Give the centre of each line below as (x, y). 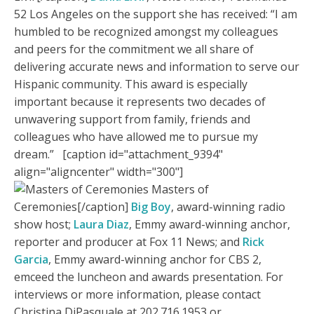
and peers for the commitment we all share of (134, 49)
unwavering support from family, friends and (132, 120)
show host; (44, 225)
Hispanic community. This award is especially (131, 84)
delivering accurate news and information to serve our (157, 67)
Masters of (179, 190)
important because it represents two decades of (140, 102)
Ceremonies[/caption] (73, 207)
